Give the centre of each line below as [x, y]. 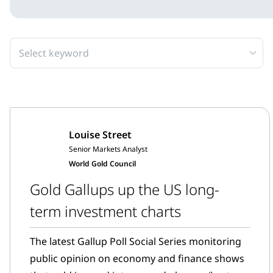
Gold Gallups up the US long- [125, 189]
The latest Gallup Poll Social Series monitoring [136, 241]
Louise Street [100, 135]
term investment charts [105, 211]
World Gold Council [102, 164]
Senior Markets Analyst [108, 149]
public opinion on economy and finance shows [137, 258]
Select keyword [54, 53]
